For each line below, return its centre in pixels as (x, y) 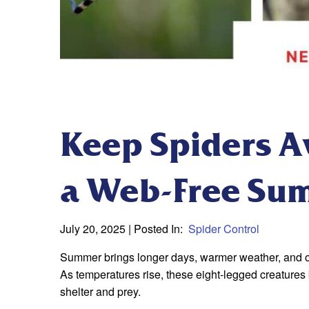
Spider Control (224, 229)
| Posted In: (157, 229)
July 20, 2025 (94, 229)
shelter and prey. (100, 292)
